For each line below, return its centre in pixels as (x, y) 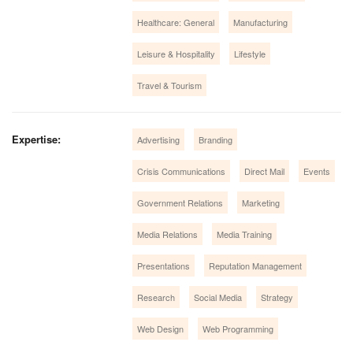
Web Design (161, 328)
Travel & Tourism (170, 85)
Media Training (245, 234)
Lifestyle (250, 53)
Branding (216, 139)
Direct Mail (265, 171)
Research (156, 297)
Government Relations (180, 202)
